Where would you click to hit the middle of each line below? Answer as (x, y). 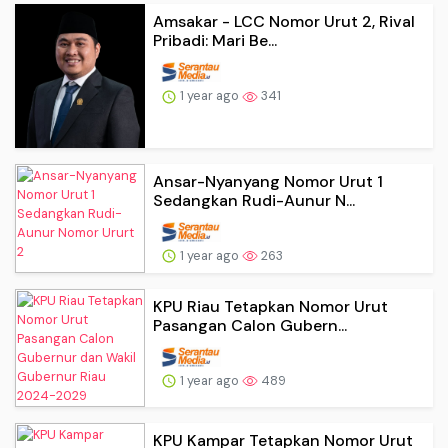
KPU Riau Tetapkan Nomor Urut (270, 306)
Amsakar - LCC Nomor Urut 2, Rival (284, 22)
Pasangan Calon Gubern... (250, 325)
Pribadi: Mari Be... (215, 41)
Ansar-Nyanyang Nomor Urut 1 (268, 181)
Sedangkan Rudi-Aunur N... (254, 200)
